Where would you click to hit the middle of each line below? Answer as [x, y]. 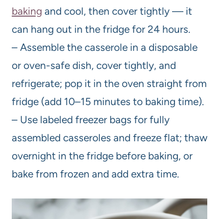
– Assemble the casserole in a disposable [105, 47]
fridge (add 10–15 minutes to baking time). [108, 101]
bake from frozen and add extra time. [95, 174]
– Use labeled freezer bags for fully [91, 119]
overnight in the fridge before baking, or [102, 155]
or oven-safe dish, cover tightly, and [94, 65]
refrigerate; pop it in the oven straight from [109, 83]
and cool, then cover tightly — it [117, 11]
